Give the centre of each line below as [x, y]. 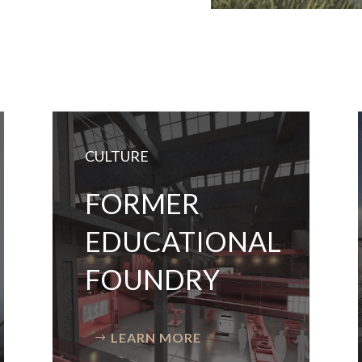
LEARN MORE [156, 338]
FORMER [142, 204]
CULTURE [116, 156]
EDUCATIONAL [183, 242]
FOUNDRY [152, 280]
